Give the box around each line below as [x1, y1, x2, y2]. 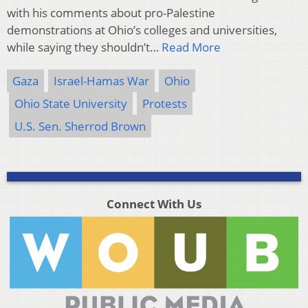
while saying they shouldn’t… [7, 38, 162, 55]
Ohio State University [14, 95, 127, 111]
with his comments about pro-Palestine [7, 4, 215, 21]
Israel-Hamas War [54, 72, 149, 89]
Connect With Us [106, 195, 201, 212]
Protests [142, 95, 187, 111]
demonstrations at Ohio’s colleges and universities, [7, 21, 277, 38]
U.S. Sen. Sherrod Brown [14, 118, 146, 134]
